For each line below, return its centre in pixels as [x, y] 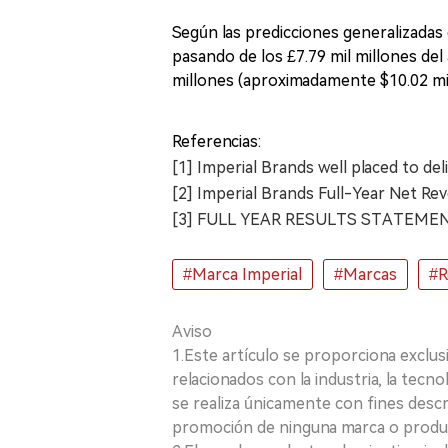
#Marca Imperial [242, 274]
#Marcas [365, 274]
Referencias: [216, 141]
